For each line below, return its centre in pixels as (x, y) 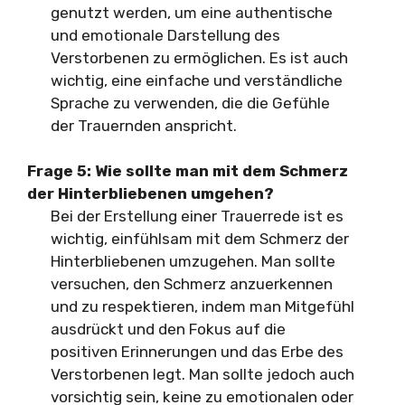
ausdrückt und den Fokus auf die (168, 329)
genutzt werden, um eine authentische (191, 12)
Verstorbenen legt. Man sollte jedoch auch (202, 374)
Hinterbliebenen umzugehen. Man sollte (193, 261)
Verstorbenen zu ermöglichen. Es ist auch (199, 57)
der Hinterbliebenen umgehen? (151, 193)
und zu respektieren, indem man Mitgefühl (202, 306)
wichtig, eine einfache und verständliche (196, 80)
